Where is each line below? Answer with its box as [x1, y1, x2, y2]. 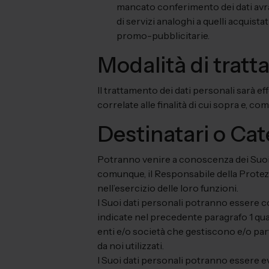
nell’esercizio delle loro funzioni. [97, 182, 238, 194]
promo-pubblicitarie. [116, 29, 210, 41]
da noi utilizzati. [97, 240, 164, 252]
